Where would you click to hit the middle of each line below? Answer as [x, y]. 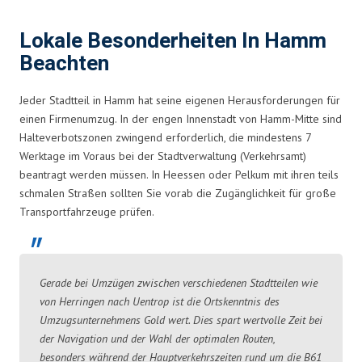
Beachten [64, 63]
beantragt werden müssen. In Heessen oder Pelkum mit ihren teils [179, 174]
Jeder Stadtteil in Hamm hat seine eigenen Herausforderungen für [180, 100]
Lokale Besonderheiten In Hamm [173, 41]
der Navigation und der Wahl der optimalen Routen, [157, 338]
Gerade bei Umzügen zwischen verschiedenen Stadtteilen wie [179, 282]
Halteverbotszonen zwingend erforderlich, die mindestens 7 [165, 137]
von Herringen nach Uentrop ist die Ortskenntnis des [160, 301]
